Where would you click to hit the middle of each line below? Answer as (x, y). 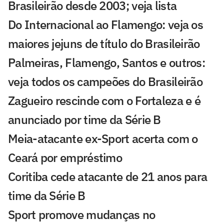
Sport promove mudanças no (82, 215)
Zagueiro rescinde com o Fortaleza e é (104, 101)
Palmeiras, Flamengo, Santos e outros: (107, 63)
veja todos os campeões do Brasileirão (105, 82)
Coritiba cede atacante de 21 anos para (108, 177)
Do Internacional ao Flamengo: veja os (106, 25)
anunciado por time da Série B (84, 120)
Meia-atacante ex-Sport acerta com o (103, 139)
